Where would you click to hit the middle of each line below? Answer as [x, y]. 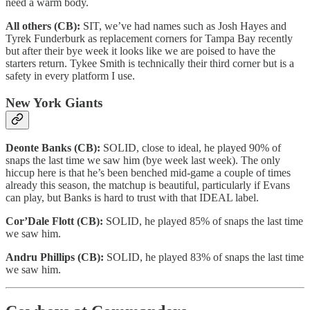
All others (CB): [43, 26]
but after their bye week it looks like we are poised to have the [140, 51]
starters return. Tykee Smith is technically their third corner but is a [150, 63]
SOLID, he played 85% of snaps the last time [204, 221]
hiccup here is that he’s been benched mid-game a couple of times [148, 173]
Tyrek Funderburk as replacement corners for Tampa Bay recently [149, 38]
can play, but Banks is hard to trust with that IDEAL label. [132, 198]
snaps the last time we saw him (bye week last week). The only [143, 161]
